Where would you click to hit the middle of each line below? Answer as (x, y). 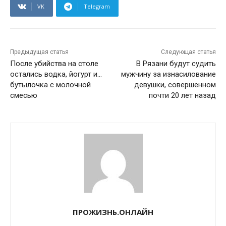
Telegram (97, 7)
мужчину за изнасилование (168, 74)
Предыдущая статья (39, 52)
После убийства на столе (54, 64)
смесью (24, 96)
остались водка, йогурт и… (56, 74)
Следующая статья (188, 52)
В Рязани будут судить (176, 64)
